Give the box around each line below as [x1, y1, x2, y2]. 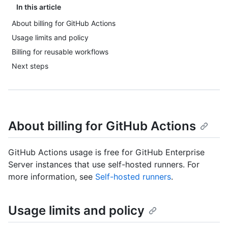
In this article [16, 3, 61, 11]
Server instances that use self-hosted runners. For [8, 159, 199, 170]
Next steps [12, 62, 48, 70]
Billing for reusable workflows [12, 47, 108, 56]
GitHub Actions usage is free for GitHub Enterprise [8, 147, 205, 158]
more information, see [8, 172, 95, 182]
